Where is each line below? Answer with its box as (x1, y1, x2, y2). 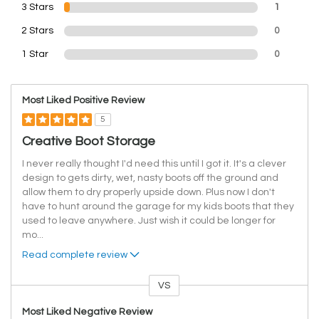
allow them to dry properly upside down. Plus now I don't (22, 187, 275, 198)
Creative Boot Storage (22, 135, 155, 149)
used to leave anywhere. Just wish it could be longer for (22, 216, 276, 226)
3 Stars (21, 2, 53, 13)
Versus (11, 289, 43, 300)
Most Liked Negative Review (22, 307, 152, 318)
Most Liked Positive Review (22, 95, 145, 106)
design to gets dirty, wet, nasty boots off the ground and (22, 173, 278, 184)
